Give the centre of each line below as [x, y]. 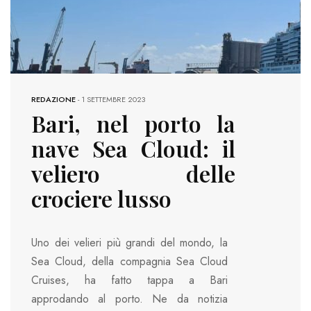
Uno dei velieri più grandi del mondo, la [129, 243]
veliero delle [133, 174]
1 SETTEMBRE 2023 [113, 100]
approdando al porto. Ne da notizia [129, 299]
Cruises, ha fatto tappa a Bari [129, 280]
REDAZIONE [53, 100]
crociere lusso [101, 199]
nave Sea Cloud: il [133, 149]
